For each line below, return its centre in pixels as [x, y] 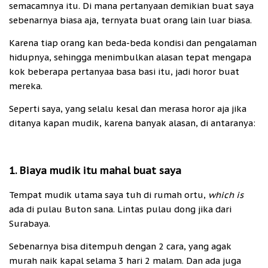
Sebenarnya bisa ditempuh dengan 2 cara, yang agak [120, 246]
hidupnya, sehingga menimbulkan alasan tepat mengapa [130, 57]
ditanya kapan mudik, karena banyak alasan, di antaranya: [132, 123]
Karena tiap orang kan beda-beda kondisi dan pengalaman [133, 42]
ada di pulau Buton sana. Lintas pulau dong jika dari [120, 209]
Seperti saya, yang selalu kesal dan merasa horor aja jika [128, 109]
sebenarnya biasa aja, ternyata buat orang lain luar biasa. [130, 20]
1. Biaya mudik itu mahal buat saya [95, 171]
